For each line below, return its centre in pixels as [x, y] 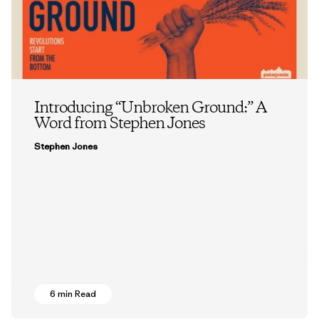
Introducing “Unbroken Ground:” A [150, 108]
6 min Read [73, 293]
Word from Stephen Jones [120, 124]
